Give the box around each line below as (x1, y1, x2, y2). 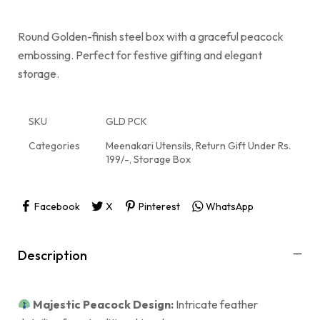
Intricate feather (174, 296, 259, 311)
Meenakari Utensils (106, 139, 191, 152)
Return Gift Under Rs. (196, 139, 291, 152)
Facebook (34, 199, 80, 213)
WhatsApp (205, 199, 254, 213)
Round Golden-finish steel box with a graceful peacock (18, 29, 284, 44)
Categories (29, 139, 80, 152)
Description (18, 246, 87, 264)
